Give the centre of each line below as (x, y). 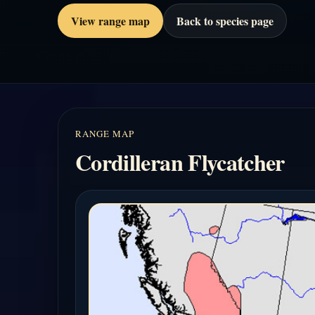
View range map (110, 21)
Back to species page (225, 21)
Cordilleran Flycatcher (180, 162)
